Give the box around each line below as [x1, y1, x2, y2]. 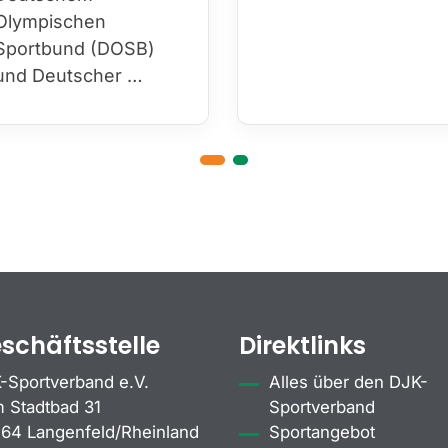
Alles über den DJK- [269, 371, 428, 392]
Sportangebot [269, 421, 375, 442]
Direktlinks [239, 328, 366, 362]
